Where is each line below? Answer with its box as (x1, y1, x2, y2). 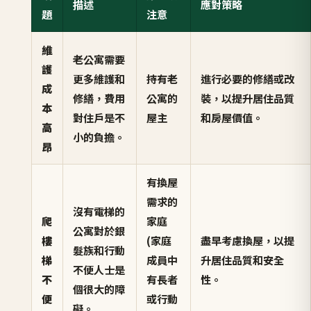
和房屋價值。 (201, 110, 264, 126)
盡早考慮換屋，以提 (201, 233, 295, 249)
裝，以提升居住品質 (201, 90, 295, 106)
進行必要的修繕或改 (201, 71, 295, 87)
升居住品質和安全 (201, 252, 285, 268)
